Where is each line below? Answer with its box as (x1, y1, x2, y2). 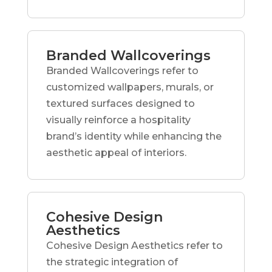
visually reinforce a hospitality (46, 114, 191, 126)
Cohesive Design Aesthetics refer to (46, 239, 223, 251)
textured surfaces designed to (46, 97, 195, 109)
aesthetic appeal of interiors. (46, 146, 186, 158)
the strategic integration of (46, 256, 178, 268)
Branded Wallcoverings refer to (46, 64, 199, 76)
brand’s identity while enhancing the (46, 130, 222, 142)
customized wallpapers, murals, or (46, 81, 214, 93)
